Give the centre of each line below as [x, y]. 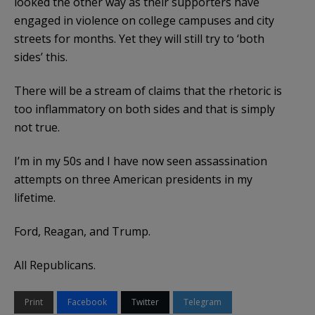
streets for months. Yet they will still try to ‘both [139, 38]
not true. [37, 127]
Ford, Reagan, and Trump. [82, 231]
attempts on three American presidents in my [133, 179]
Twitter [145, 302]
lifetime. [35, 197]
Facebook [87, 302]
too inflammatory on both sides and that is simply [144, 109]
